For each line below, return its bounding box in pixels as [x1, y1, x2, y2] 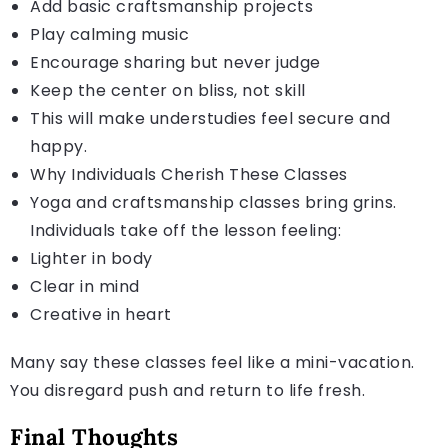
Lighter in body [30, 246, 153, 270]
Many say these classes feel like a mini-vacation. [10, 350, 415, 374]
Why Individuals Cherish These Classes [30, 162, 348, 186]
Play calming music [30, 22, 189, 46]
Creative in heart [30, 302, 172, 326]
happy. [30, 134, 87, 158]
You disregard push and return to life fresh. [10, 378, 365, 402]
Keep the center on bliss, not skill [30, 78, 306, 102]
